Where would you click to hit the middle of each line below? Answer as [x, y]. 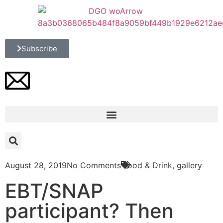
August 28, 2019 [36, 165]
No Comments [94, 165]
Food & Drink [148, 165]
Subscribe [39, 49]
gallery [189, 165]
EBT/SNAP [54, 191]
